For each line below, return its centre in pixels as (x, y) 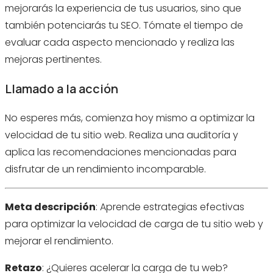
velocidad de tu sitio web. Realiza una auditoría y (122, 135)
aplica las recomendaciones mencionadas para (121, 152)
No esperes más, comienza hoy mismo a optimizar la (130, 118)
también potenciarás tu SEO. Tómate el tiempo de (124, 25)
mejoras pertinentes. (53, 59)
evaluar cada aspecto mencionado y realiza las (120, 42)
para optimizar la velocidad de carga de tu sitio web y (134, 224)
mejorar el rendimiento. (59, 241)
